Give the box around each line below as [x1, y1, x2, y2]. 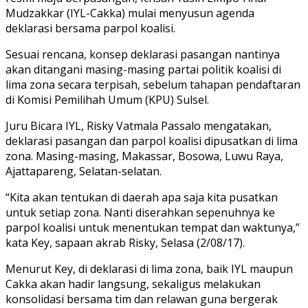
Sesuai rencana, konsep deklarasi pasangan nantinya [5, 46, 280, 62]
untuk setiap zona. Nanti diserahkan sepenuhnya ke [5, 204, 275, 220]
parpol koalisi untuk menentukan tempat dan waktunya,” [5, 219, 300, 235]
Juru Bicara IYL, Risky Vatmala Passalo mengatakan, [5, 118, 272, 133]
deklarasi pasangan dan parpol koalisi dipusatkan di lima [5, 133, 298, 148]
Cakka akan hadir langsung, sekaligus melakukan [5, 276, 261, 291]
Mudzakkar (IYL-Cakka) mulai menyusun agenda [5, 5, 254, 21]
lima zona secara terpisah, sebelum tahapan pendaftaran [5, 76, 300, 92]
